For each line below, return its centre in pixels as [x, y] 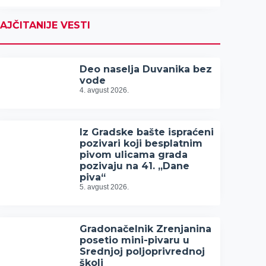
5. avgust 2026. [104, 187]
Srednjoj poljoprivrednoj [142, 251]
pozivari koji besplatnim [141, 143]
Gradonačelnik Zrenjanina [146, 229]
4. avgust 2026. [104, 90]
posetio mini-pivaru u [135, 240]
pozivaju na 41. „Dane [135, 166]
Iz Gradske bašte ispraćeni [147, 132]
